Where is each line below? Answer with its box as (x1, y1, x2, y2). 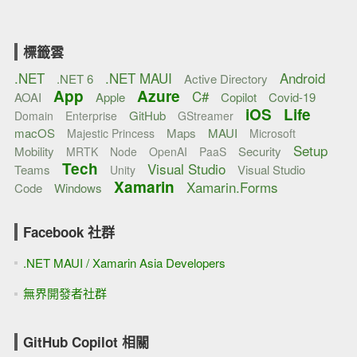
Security (237, 143, 281, 160)
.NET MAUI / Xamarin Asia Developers (22, 253, 226, 271)
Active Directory (183, 70, 268, 88)
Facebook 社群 (22, 222, 115, 242)
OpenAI (148, 143, 187, 160)
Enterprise (65, 108, 117, 124)
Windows (53, 179, 102, 197)
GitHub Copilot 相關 (22, 331, 149, 351)
